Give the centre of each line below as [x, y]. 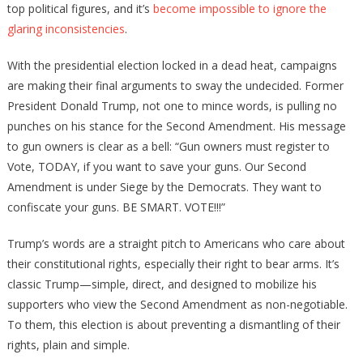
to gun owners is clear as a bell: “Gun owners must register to [168, 147]
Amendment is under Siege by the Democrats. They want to [164, 187]
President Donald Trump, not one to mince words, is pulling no [172, 106]
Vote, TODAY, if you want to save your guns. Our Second [156, 167]
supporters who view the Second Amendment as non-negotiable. [177, 305]
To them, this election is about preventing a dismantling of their [173, 325]
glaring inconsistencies [66, 29]
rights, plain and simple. [68, 345]
